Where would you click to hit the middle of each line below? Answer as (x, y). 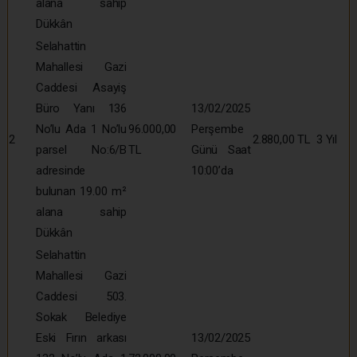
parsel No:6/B (81, 149)
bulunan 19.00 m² (81, 191)
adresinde (61, 170)
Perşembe (218, 129)
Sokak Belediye (81, 317)
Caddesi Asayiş (81, 87)
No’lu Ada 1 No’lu (81, 129)
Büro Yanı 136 (81, 108)
